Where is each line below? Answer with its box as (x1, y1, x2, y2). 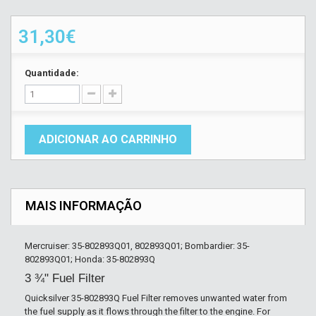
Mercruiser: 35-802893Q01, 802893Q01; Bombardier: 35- (25, 241, 250, 251)
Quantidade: (25, 68, 79, 78)
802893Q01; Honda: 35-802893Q (25, 254, 155, 265)
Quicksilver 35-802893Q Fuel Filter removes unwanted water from (25, 293, 287, 303)
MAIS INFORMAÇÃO (25, 198, 142, 213)
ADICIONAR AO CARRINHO (39, 133, 177, 146)
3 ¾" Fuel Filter (25, 272, 105, 285)
